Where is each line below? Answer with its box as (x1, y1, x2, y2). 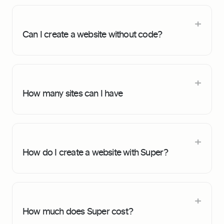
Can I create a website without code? (22, 27, 162, 40)
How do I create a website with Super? (22, 145, 168, 158)
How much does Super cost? (22, 204, 133, 217)
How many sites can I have (22, 86, 122, 99)
